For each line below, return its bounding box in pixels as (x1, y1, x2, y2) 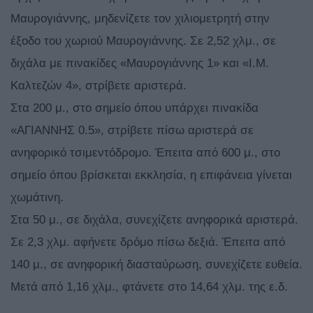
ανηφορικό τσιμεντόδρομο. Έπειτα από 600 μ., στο (10, 146, 280, 160)
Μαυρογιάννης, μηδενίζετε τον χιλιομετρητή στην (10, 12, 270, 26)
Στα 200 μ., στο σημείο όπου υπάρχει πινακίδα (10, 101, 259, 115)
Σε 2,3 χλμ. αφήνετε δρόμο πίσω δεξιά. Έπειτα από (10, 235, 285, 249)
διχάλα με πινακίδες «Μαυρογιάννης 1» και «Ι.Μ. (10, 57, 269, 71)
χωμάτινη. (10, 191, 64, 205)
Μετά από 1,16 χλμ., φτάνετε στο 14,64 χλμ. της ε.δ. (10, 280, 288, 294)
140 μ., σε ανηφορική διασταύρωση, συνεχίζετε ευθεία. (10, 258, 303, 272)
